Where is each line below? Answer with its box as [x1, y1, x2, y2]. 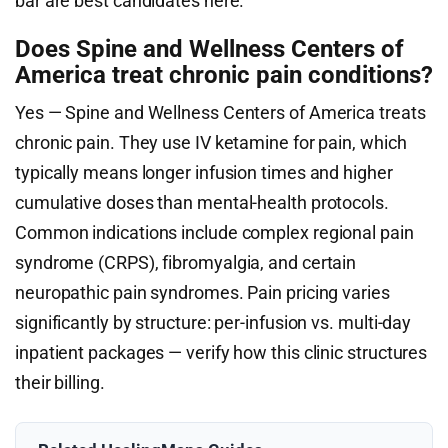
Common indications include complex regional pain [15, 222, 414, 243]
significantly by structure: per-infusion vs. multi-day [15, 312, 412, 333]
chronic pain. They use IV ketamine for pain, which [15, 132, 407, 153]
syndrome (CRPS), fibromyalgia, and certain [15, 252, 357, 273]
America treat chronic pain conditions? [15, 61, 433, 89]
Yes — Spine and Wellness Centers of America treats [15, 102, 426, 123]
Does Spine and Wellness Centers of [15, 35, 404, 63]
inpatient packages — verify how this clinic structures [15, 342, 428, 363]
